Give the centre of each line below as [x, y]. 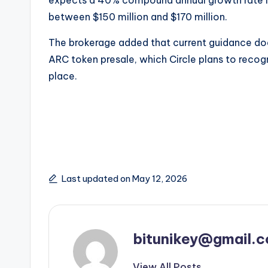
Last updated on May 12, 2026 [124, 178]
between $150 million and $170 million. [139, 16]
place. [63, 76]
